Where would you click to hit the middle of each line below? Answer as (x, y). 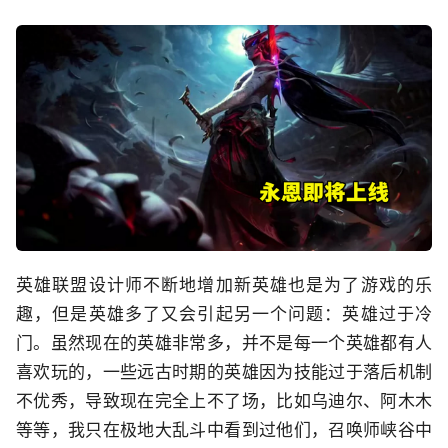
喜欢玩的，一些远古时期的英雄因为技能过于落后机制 (224, 371)
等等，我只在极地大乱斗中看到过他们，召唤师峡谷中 (224, 429)
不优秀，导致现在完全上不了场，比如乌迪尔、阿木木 (224, 400)
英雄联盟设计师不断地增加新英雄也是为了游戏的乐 (224, 284)
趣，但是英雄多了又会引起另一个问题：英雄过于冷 (224, 313)
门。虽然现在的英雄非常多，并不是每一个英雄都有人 (224, 342)
